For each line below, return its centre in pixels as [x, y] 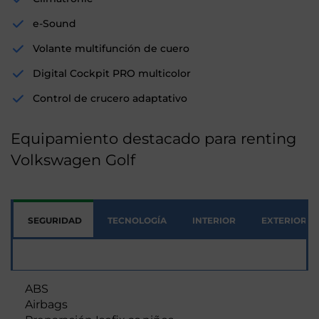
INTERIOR [214, 221]
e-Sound [54, 24]
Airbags [46, 305]
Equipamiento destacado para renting [153, 139]
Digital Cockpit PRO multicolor [112, 74]
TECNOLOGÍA [137, 221]
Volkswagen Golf [73, 160]
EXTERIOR [284, 221]
